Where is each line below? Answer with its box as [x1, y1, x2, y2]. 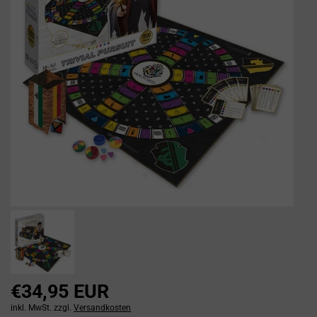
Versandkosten [74, 303, 131, 313]
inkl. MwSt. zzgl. [11, 303, 74, 313]
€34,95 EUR [11, 280, 109, 303]
